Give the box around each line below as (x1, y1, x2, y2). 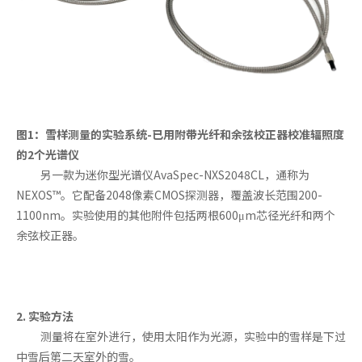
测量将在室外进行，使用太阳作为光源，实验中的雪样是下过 (40, 328, 346, 345)
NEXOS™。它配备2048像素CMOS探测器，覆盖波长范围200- (16, 187, 322, 204)
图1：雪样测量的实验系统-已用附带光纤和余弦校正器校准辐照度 (16, 126, 344, 143)
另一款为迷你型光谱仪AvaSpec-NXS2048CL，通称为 (40, 166, 309, 183)
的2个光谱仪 (16, 146, 79, 163)
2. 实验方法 (16, 308, 74, 325)
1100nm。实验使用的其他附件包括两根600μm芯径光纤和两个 (16, 207, 335, 224)
